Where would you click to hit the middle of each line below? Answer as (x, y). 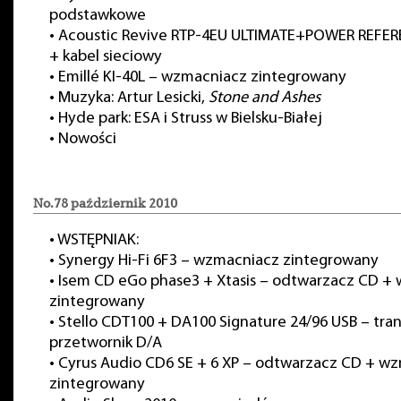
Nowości (87, 139)
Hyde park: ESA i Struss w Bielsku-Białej (190, 119)
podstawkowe (98, 16)
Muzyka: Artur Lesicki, (133, 98)
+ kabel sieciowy (106, 57)
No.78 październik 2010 (105, 203)
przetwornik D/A (106, 343)
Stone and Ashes (264, 98)
